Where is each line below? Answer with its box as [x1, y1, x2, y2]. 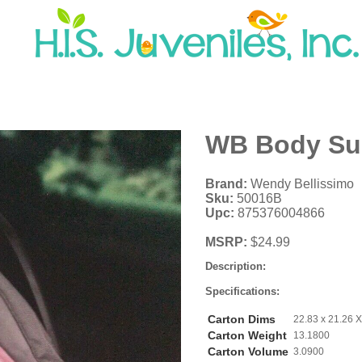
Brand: [205, 177, 247, 192]
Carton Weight [208, 329, 287, 343]
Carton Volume [208, 345, 288, 359]
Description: [205, 260, 266, 273]
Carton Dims [208, 313, 276, 326]
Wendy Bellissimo [247, 177, 354, 192]
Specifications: [205, 285, 280, 298]
